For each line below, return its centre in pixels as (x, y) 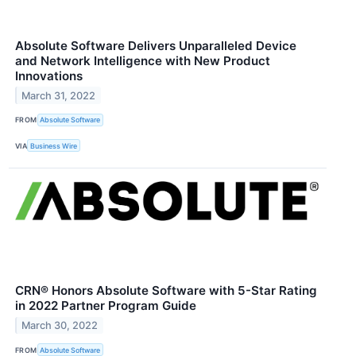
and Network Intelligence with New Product (143, 60)
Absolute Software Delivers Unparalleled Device (156, 45)
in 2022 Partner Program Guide (106, 306)
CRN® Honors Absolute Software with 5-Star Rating (166, 291)
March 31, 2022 (59, 95)
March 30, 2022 (60, 325)
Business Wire (54, 145)
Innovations (49, 75)
